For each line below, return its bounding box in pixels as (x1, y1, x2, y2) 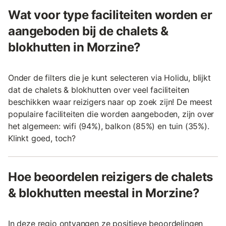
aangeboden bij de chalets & (8, 23, 168, 38)
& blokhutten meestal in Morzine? (8, 185, 200, 200)
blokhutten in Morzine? (8, 39, 141, 54)
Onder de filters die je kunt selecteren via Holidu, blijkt (8, 72, 211, 83)
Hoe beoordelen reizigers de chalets (8, 169, 213, 184)
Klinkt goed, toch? (8, 133, 76, 143)
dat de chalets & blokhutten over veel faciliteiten (8, 84, 190, 95)
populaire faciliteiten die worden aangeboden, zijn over (8, 108, 214, 119)
